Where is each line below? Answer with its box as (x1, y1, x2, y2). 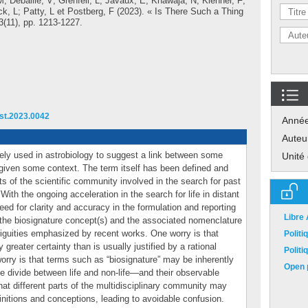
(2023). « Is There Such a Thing (114, 6, 243, 16)
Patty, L (23, 6, 54, 16)
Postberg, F (67, 6, 114, 16)
